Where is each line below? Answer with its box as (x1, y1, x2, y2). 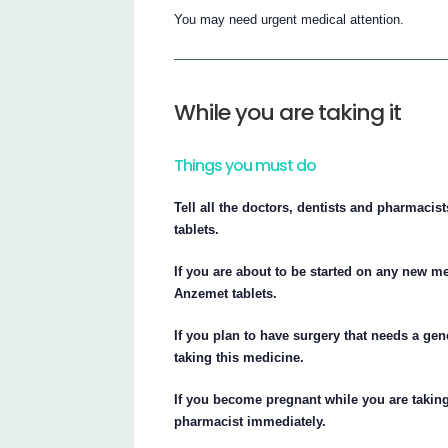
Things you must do (174, 154, 317, 178)
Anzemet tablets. (174, 285, 278, 301)
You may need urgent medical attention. (174, 12, 405, 27)
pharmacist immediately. (174, 413, 327, 429)
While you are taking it (174, 97, 402, 129)
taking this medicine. (174, 349, 305, 365)
